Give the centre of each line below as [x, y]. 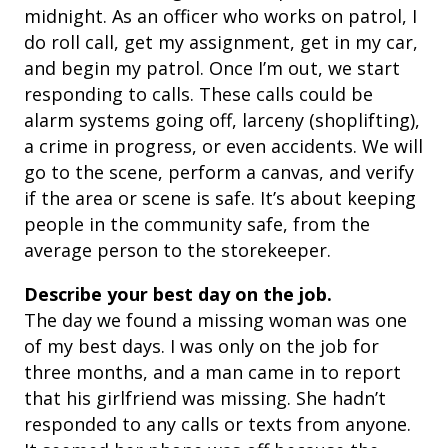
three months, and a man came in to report [212, 372]
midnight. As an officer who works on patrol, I [220, 16]
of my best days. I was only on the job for [201, 346]
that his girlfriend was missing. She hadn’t [205, 398]
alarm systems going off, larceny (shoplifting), [222, 120]
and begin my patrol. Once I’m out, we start [212, 68]
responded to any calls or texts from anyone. [217, 424]
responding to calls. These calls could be [198, 94]
